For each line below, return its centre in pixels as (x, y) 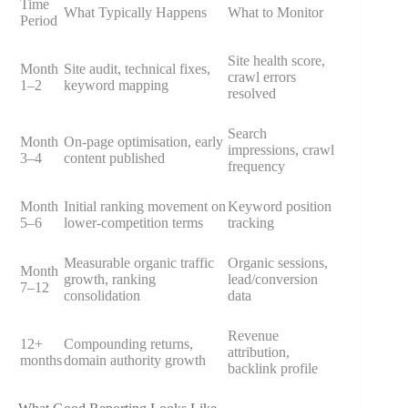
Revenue (253, 336)
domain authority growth (135, 361)
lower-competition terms (133, 223)
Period (39, 21)
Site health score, (276, 61)
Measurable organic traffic (139, 263)
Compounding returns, (128, 344)
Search (247, 134)
